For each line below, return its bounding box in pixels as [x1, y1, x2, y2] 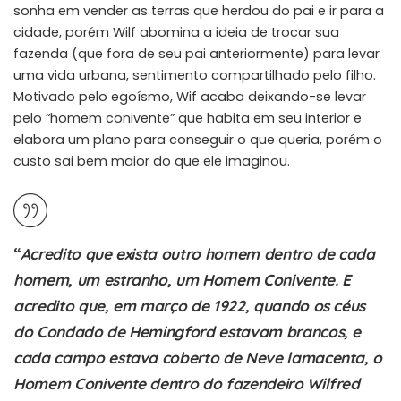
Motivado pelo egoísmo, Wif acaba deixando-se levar [13, 88, 366, 107]
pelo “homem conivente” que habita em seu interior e [13, 109, 362, 128]
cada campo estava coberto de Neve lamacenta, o [13, 348, 383, 368]
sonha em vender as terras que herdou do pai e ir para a [13, 2, 384, 21]
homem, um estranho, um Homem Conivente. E [13, 270, 351, 290]
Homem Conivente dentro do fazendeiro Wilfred [13, 374, 360, 394]
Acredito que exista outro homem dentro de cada [20, 244, 375, 264]
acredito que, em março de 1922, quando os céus [13, 296, 366, 316]
